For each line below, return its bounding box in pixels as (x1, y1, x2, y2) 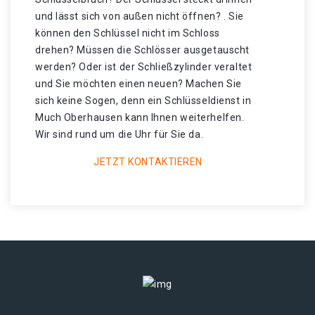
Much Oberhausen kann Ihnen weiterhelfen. (35, 112, 245, 123)
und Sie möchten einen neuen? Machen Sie (35, 78, 242, 89)
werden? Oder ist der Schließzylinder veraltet (35, 61, 252, 72)
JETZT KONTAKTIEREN (93, 156, 203, 167)
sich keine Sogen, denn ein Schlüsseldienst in (35, 95, 252, 106)
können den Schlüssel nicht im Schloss (35, 27, 220, 39)
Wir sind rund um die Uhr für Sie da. (35, 129, 204, 140)
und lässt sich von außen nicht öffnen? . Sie (35, 11, 244, 22)
